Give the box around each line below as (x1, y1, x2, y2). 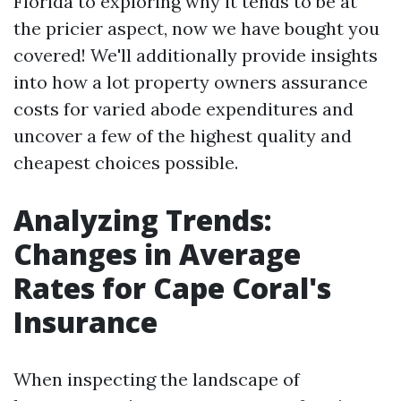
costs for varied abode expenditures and (13, 98, 354, 120)
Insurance (13, 303, 158, 341)
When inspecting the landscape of (13, 368, 300, 390)
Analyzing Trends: (13, 200, 272, 239)
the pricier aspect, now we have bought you (13, 17, 380, 39)
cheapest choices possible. (13, 151, 238, 174)
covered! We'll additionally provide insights (13, 44, 378, 66)
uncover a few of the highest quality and (13, 124, 352, 147)
